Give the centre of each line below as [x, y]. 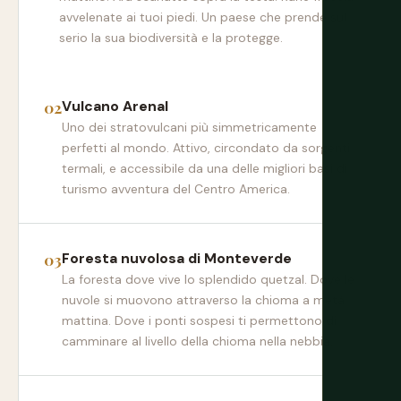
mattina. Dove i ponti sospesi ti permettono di [199, 320]
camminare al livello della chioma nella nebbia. [197, 341]
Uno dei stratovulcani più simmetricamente [189, 127]
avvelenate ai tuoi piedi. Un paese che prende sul [203, 17]
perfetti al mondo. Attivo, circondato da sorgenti [206, 148]
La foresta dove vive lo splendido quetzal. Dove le [208, 279]
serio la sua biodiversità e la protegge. [171, 38]
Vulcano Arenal [115, 106]
